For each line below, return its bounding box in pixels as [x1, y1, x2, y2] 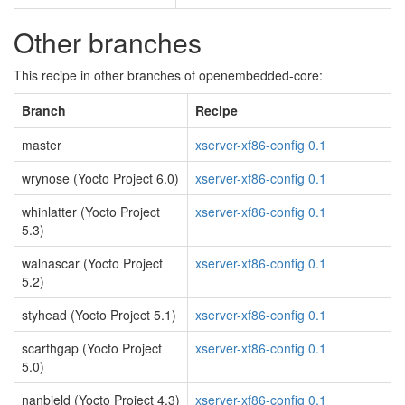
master [22, 136, 61, 154]
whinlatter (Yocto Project [22, 202, 160, 221]
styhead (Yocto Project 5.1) [22, 306, 176, 324]
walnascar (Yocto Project [22, 254, 163, 272]
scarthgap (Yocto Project [22, 339, 162, 357]
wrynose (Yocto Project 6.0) [22, 169, 179, 187]
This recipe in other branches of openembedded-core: [14, 66, 323, 84]
